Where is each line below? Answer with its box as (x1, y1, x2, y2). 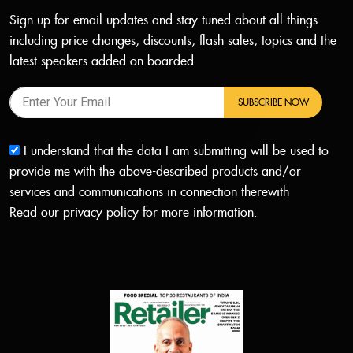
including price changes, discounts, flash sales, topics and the (9, 33, 336, 49)
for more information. (139, 205, 258, 221)
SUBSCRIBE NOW (237, 96, 309, 108)
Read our (9, 205, 63, 221)
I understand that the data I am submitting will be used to (20, 143, 329, 159)
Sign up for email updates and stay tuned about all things (9, 13, 318, 28)
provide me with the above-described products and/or (9, 164, 301, 180)
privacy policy (63, 205, 139, 221)
